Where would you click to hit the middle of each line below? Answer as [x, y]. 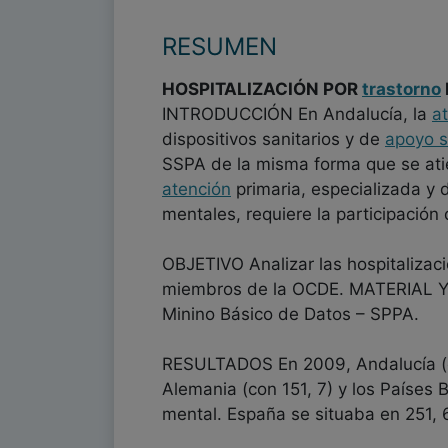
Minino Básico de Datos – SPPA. [290, 314]
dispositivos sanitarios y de [273, 139]
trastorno [401, 89]
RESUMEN [219, 46]
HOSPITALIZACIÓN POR [262, 89]
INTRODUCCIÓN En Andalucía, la [297, 114]
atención [196, 189]
